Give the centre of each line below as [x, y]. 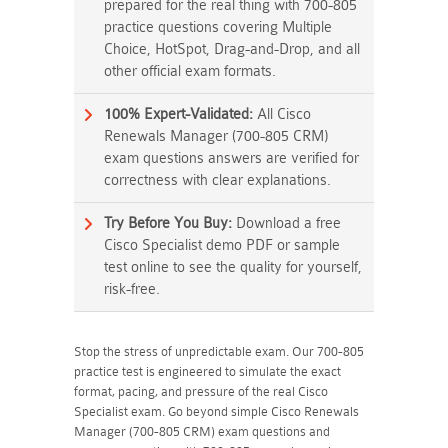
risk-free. [132, 289]
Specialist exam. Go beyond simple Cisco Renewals [216, 411]
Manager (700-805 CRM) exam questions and [202, 431]
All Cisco [282, 114]
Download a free [286, 223]
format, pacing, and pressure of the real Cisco [201, 391]
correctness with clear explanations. [217, 180]
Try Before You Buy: [168, 223]
